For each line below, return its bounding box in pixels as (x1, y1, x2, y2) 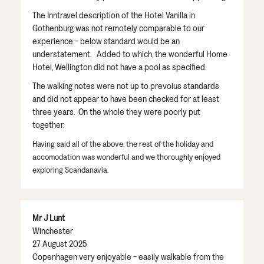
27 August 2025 (32, 238, 87, 250)
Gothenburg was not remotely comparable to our (32, 22, 204, 34)
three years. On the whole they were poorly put (32, 106, 200, 118)
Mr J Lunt (32, 212, 65, 224)
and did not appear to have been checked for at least (32, 93, 219, 105)
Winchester (32, 225, 73, 237)
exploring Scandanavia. (32, 164, 112, 175)
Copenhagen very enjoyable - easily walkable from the (32, 251, 224, 263)
